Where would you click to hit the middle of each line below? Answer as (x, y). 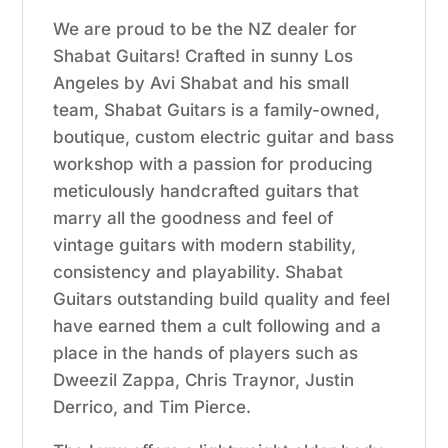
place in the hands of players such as (206, 352)
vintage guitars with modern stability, (205, 244)
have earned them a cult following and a (217, 325)
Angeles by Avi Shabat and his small (201, 82)
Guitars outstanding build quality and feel (222, 298)
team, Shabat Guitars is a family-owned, (217, 109)
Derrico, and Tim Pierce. (152, 406)
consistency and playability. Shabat (198, 271)
